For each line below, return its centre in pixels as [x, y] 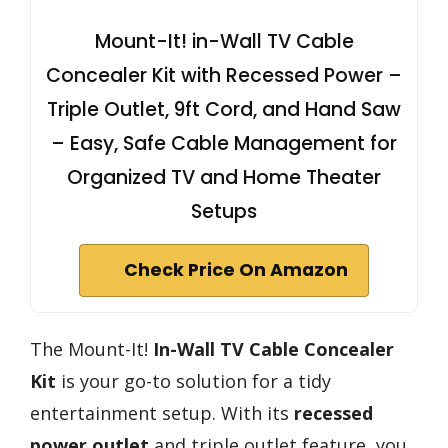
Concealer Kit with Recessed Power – [224, 76]
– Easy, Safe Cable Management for [224, 144]
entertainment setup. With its [162, 413]
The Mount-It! [91, 349]
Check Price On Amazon [236, 270]
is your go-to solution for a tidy [193, 381]
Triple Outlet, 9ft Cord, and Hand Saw [224, 110]
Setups [224, 212]
